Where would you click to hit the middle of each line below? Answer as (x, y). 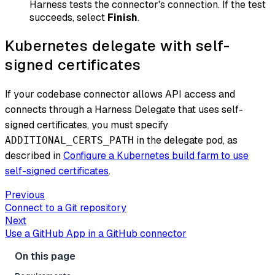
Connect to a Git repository (66, 207)
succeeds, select (68, 17)
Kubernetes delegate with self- (117, 45)
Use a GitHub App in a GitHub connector (96, 233)
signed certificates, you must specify (87, 125)
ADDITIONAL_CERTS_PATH (69, 140)
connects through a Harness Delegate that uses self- (124, 109)
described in (34, 155)
